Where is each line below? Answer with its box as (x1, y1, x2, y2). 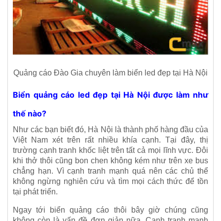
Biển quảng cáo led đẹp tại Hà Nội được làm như (13, 90, 208, 100)
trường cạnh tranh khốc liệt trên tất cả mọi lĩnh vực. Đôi (13, 146, 208, 155)
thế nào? (13, 109, 46, 119)
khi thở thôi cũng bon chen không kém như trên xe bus (13, 156, 208, 165)
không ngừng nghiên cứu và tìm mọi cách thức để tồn (13, 177, 208, 186)
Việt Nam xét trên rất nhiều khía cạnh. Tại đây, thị (13, 136, 208, 145)
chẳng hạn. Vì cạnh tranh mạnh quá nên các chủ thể (13, 167, 208, 176)
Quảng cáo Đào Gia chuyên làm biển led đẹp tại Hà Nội (13, 69, 208, 77)
